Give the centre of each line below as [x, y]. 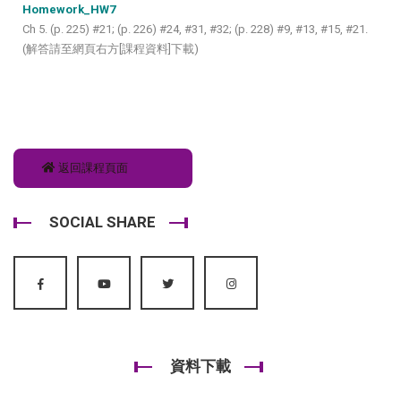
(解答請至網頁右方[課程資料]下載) [111, 48]
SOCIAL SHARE [102, 222]
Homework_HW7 [69, 9]
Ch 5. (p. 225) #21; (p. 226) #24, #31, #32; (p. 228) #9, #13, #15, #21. [195, 29]
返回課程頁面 [92, 167]
